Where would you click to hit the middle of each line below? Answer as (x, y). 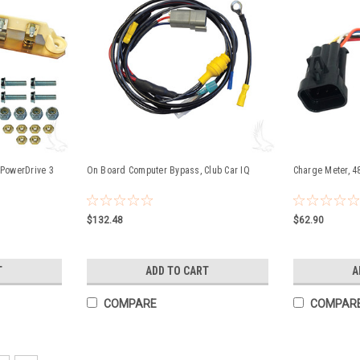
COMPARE (130, 304)
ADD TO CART (178, 271)
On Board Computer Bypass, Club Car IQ (168, 170)
